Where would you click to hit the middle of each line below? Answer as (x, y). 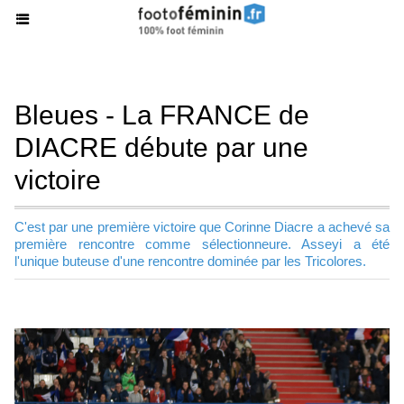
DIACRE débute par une (161, 147)
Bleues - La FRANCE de (162, 115)
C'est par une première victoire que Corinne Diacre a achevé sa (202, 227)
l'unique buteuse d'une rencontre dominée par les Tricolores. (190, 261)
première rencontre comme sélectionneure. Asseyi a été (202, 244)
